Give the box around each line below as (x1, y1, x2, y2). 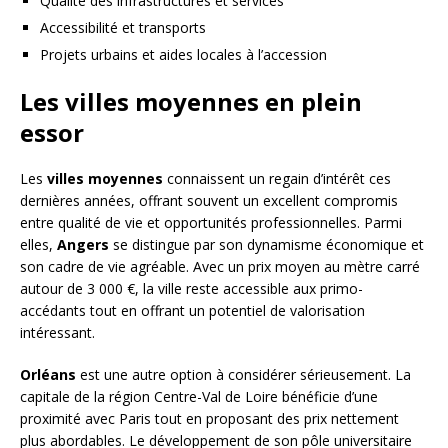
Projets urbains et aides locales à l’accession (40, 44, 327, 64)
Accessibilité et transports (40, 17, 206, 37)
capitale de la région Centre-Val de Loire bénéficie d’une (20, 386, 378, 406)
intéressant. (20, 322, 95, 342)
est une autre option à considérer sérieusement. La (76, 364, 411, 384)
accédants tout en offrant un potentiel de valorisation (20, 300, 365, 320)
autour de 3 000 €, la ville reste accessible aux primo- (20, 278, 363, 298)
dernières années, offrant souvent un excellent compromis (20, 190, 398, 210)
